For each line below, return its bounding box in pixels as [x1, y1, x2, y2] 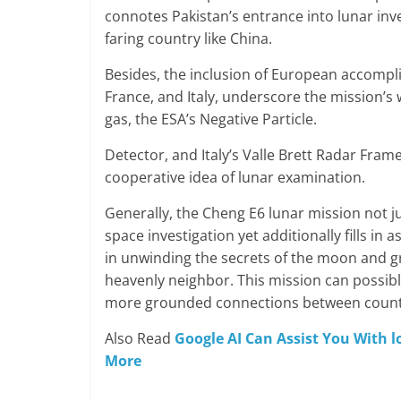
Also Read [105, 328, 175, 349]
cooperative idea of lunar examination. [105, 167, 365, 188]
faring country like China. [105, 29, 272, 49]
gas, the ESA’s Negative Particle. [105, 109, 317, 130]
